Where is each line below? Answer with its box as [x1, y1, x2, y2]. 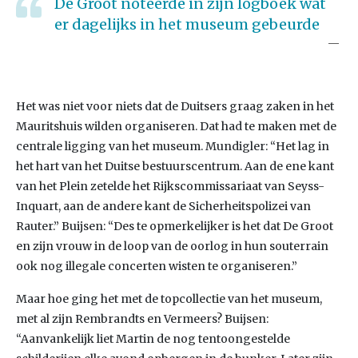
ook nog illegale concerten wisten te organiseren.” [16, 259, 297, 273]
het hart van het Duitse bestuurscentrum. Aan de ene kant [16, 159, 334, 173]
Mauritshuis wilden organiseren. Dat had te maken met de [16, 119, 336, 133]
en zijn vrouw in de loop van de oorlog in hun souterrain [16, 239, 328, 253]
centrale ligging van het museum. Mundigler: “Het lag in [16, 139, 329, 153]
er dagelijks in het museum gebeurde [54, 15, 320, 34]
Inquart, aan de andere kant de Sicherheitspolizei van [16, 199, 311, 213]
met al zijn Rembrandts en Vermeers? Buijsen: [16, 312, 268, 326]
